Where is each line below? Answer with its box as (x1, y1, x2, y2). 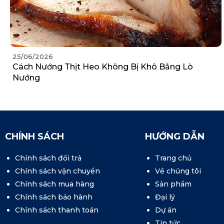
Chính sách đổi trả (15, 153, 81, 162)
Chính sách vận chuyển (15, 166, 100, 175)
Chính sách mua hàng (15, 179, 94, 188)
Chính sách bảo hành (15, 192, 92, 201)
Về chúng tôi (155, 166, 201, 175)
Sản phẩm (155, 179, 191, 188)
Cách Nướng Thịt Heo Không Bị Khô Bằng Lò (12, 61, 193, 71)
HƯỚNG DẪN (145, 130, 204, 142)
